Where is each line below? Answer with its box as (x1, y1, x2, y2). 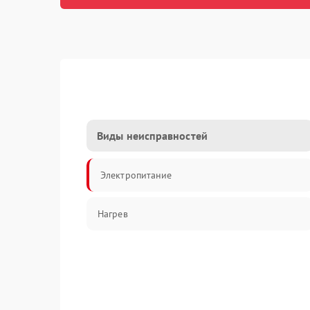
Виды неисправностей (97, 129, 208, 143)
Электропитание (100, 169, 172, 181)
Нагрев (98, 208, 128, 220)
